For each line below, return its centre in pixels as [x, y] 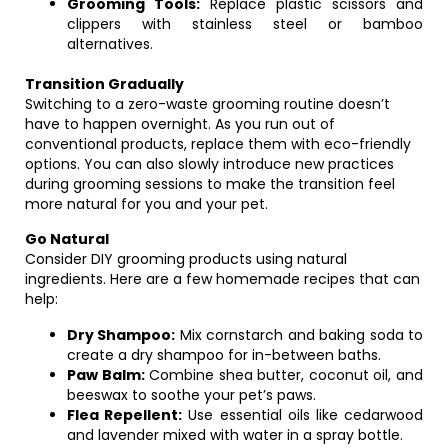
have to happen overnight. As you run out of [180, 124]
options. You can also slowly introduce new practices [209, 164]
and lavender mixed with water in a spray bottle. [235, 435]
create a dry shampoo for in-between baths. [224, 355]
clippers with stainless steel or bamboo [245, 24]
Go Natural [67, 239]
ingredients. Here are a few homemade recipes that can [222, 279]
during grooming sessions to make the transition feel [210, 184]
